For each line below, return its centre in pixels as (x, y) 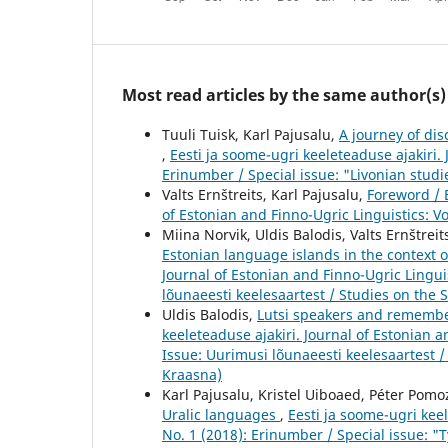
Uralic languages (221, 414)
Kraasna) (192, 374)
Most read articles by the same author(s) (284, 94)
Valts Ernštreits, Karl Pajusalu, (264, 194)
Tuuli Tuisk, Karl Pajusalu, (250, 134)
